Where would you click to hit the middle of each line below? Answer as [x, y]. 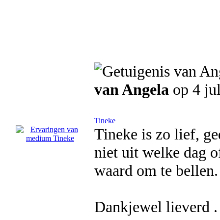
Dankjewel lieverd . [156, 207]
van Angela [134, 89]
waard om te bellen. [156, 170]
